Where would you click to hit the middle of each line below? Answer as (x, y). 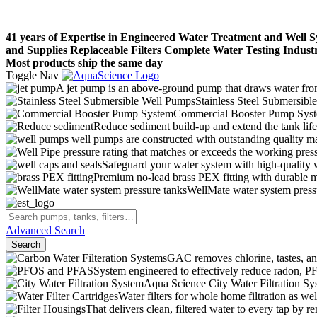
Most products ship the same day (84, 63)
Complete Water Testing (222, 50)
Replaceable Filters (116, 50)
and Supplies (36, 50)
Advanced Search (45, 230)
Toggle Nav (32, 75)
